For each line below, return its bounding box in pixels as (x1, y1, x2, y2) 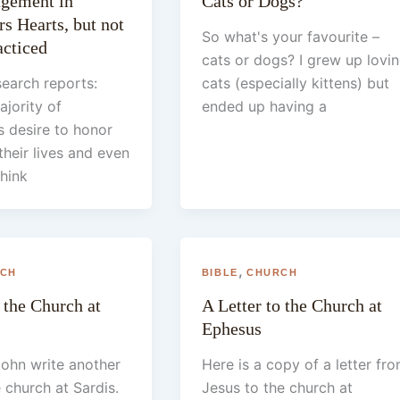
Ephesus (201, 318, 262, 338)
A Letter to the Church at (201, 295, 382, 315)
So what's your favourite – (201, 28, 379, 46)
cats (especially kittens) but (201, 74, 389, 93)
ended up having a (201, 97, 327, 116)
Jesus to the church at (201, 378, 353, 396)
